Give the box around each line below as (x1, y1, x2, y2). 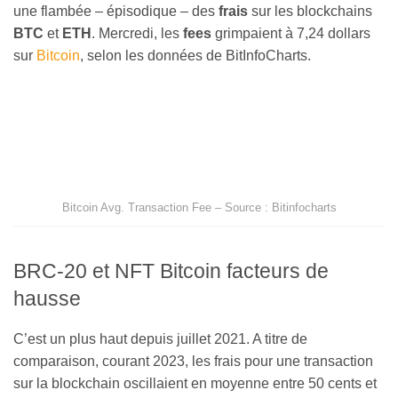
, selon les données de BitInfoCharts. (80, 48, 311, 64)
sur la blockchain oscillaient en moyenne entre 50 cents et (13, 375, 377, 391)
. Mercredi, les (92, 26, 183, 42)
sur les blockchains (248, 4, 372, 20)
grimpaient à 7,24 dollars (211, 26, 370, 42)
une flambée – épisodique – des (13, 4, 219, 20)
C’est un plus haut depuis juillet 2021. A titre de (13, 330, 307, 346)
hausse (13, 286, 81, 310)
